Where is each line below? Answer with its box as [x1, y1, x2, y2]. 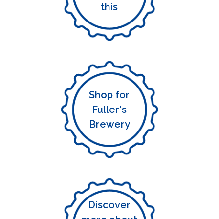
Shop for [89, 89, 130, 101]
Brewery [88, 118, 130, 130]
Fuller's [92, 104, 127, 115]
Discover [88, 199, 131, 211]
